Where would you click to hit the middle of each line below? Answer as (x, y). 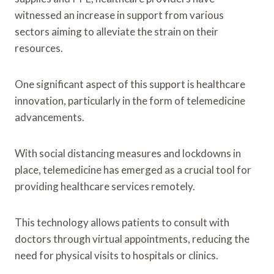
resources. (39, 48)
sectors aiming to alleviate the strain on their (117, 31)
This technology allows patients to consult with (122, 222)
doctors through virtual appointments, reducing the (132, 239)
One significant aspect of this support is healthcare (130, 84)
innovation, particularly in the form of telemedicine (130, 100)
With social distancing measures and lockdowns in (128, 153)
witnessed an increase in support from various (119, 15)
